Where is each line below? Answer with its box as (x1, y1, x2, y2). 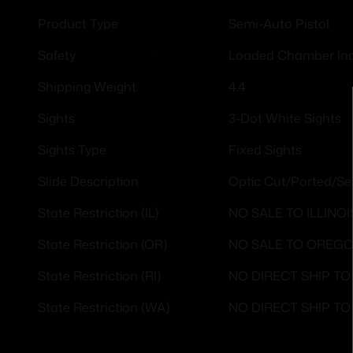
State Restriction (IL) (38, 204, 158, 222)
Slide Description (38, 173, 139, 191)
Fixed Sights (229, 140, 302, 159)
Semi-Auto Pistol (229, 14, 329, 33)
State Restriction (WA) (38, 299, 169, 317)
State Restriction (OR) (38, 236, 167, 254)
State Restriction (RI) (38, 267, 161, 285)
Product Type (38, 15, 118, 33)
